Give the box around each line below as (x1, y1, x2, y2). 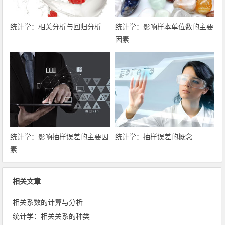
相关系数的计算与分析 (13, 198, 83, 206)
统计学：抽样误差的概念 (115, 132, 192, 141)
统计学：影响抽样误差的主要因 (10, 132, 109, 141)
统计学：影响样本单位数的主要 (115, 23, 213, 31)
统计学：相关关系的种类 (13, 212, 90, 220)
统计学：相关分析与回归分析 (10, 23, 102, 31)
